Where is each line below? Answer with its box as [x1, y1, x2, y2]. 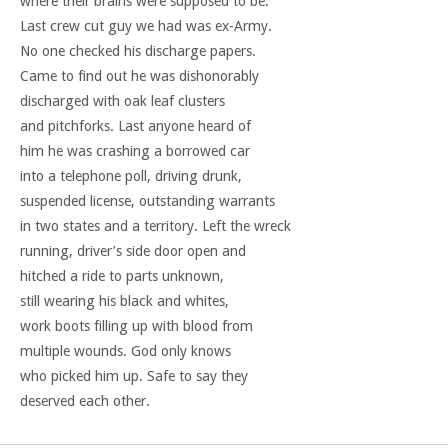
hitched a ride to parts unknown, [20, 268, 224, 285]
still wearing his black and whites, [20, 293, 229, 310]
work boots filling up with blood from [20, 318, 253, 335]
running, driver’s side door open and [20, 243, 246, 260]
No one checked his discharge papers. [20, 43, 256, 60]
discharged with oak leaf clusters [20, 93, 225, 110]
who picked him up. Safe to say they [20, 368, 248, 385]
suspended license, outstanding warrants [20, 193, 275, 210]
